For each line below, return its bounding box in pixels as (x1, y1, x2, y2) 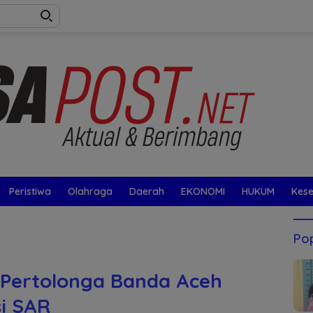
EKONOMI (181, 185, 225, 198)
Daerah (129, 185, 164, 198)
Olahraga (68, 185, 112, 198)
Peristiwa (9, 185, 51, 198)
